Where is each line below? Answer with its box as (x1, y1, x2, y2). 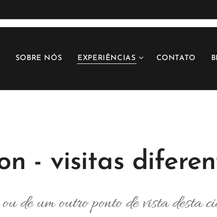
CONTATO (156, 55, 196, 62)
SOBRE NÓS (15, 55, 62, 62)
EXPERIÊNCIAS (77, 55, 136, 62)
